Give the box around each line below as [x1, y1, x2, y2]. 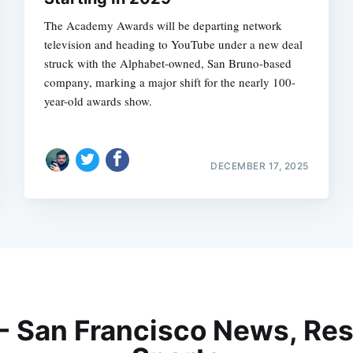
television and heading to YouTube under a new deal [44, 36, 303, 53]
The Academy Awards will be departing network [44, 17, 283, 34]
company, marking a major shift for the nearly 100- [44, 74, 296, 91]
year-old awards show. [44, 93, 153, 110]
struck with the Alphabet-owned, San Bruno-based [44, 55, 292, 72]
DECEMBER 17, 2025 [210, 159, 309, 172]
